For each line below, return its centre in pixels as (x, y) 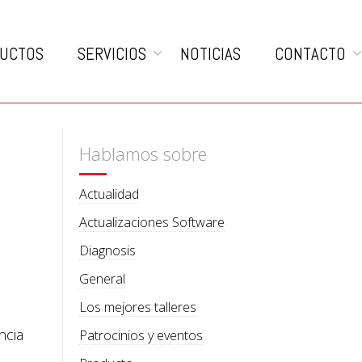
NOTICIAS (210, 54)
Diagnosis (108, 250)
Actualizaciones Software (152, 222)
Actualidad (109, 194)
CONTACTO (310, 54)
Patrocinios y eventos (141, 335)
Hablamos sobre (143, 154)
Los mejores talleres (138, 307)
